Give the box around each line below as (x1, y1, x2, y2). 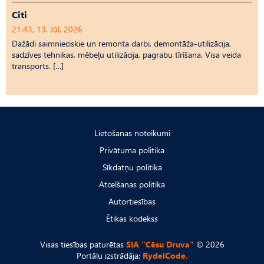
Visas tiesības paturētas (39, 239, 126, 250)
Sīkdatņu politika (102, 161, 162, 173)
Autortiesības (108, 196, 156, 207)
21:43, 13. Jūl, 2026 (12, 23, 82, 35)
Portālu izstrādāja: (76, 250, 143, 261)
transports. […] (12, 60, 64, 71)
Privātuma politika (100, 144, 164, 156)
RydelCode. (142, 250, 188, 261)
